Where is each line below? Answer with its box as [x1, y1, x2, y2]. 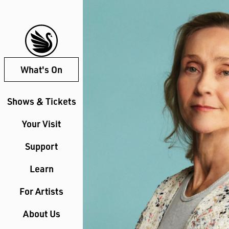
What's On [20, 63, 62, 75]
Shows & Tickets [7, 95, 76, 107]
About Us [22, 208, 60, 219]
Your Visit [22, 118, 61, 129]
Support [25, 140, 58, 152]
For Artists [19, 185, 63, 197]
